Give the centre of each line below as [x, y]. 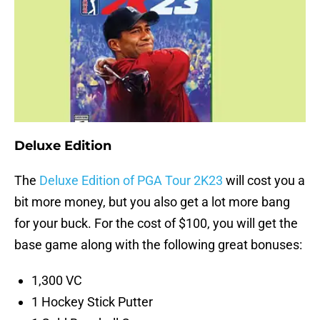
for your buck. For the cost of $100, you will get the [156, 224]
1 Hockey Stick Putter [92, 302]
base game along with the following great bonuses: [158, 245]
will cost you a [264, 181]
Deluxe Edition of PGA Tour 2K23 [131, 181]
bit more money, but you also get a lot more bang [152, 202]
